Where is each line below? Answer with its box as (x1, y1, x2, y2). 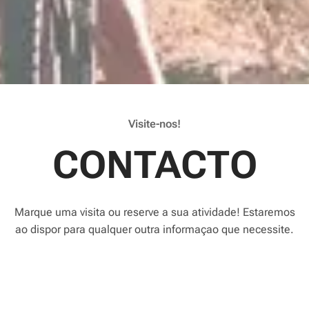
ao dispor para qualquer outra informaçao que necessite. (15, 222, 294, 236)
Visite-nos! (128, 117, 181, 130)
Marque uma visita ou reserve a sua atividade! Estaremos (14, 205, 295, 219)
